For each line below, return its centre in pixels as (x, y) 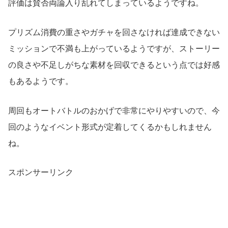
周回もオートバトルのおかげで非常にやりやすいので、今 (114, 110)
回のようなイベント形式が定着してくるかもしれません (110, 127)
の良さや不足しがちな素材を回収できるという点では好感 (114, 65)
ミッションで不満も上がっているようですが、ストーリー (114, 48)
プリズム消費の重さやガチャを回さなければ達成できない (114, 32)
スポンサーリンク (41, 173)
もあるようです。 (41, 81)
